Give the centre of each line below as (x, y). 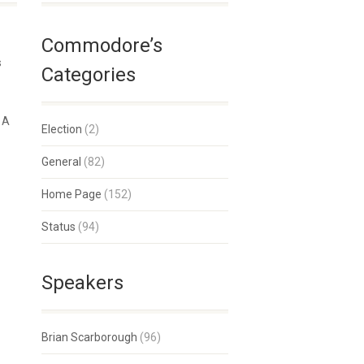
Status (58, 227)
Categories (89, 75)
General (61, 162)
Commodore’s (102, 45)
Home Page (71, 194)
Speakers (82, 283)
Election (62, 129)
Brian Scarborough (89, 337)
